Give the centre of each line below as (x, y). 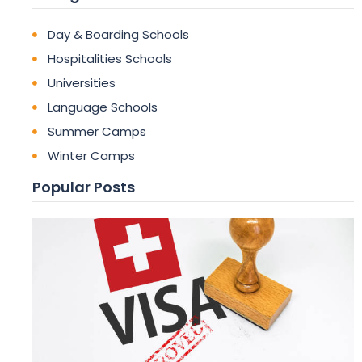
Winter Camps (91, 156)
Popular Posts (84, 187)
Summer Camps (97, 131)
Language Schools (102, 107)
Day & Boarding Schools (118, 34)
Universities (81, 83)
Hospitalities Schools (109, 59)
